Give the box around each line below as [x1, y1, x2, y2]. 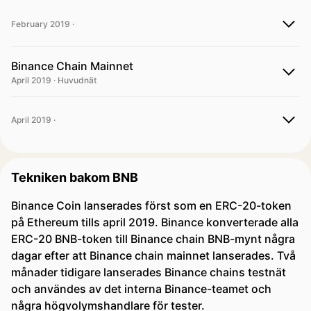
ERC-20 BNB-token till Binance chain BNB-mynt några [11, 232, 295, 246]
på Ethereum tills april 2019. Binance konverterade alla [11, 215, 299, 229]
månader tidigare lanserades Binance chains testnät [11, 265, 286, 279]
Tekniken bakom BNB [11, 170, 138, 185]
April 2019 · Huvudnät [11, 75, 96, 85]
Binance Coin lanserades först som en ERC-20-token [11, 199, 292, 212]
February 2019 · [11, 19, 74, 29]
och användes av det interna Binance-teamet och [11, 282, 271, 296]
